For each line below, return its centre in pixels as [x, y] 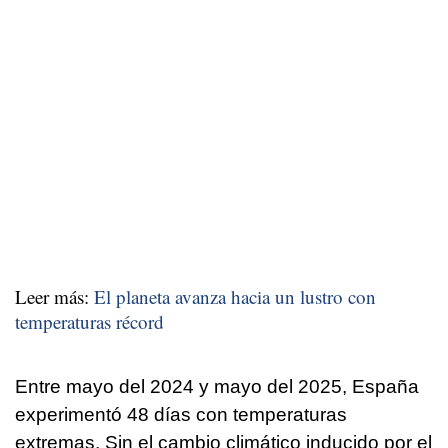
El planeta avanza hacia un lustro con [235, 297]
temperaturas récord [89, 322]
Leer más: [54, 297]
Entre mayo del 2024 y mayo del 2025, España [217, 387]
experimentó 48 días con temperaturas [181, 415]
